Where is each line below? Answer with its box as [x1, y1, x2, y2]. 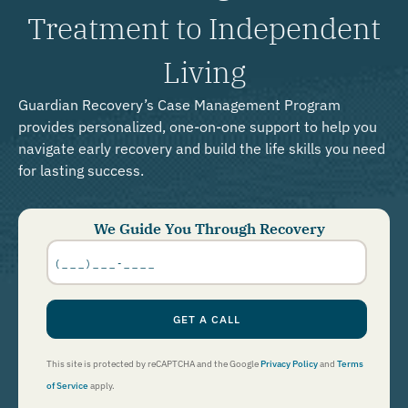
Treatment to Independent [27, 9, 381, 48]
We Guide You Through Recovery [93, 219, 325, 238]
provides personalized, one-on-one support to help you [18, 117, 377, 137]
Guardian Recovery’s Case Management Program [18, 96, 341, 115]
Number [46, 241, 97, 260]
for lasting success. [18, 161, 144, 180]
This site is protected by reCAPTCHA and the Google [46, 357, 260, 370]
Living [162, 53, 246, 92]
